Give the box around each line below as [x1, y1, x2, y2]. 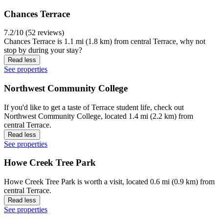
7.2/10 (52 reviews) [4, 28, 64, 37]
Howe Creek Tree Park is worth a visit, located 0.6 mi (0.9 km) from [4, 177, 215, 186]
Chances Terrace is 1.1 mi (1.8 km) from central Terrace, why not [4, 37, 205, 46]
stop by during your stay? [4, 46, 82, 55]
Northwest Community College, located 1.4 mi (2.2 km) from [4, 111, 193, 120]
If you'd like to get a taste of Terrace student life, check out [4, 103, 184, 111]
